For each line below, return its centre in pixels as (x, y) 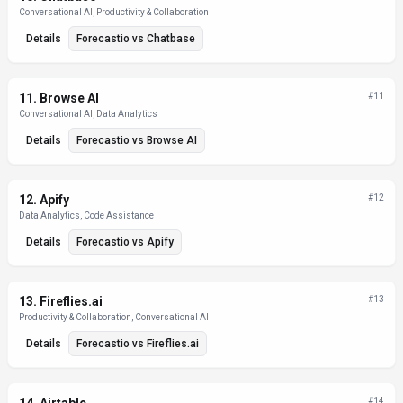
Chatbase (171, 39)
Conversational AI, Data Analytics (88, 114)
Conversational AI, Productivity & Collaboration (114, 12)
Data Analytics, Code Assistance (86, 215)
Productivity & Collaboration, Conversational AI (114, 317)
